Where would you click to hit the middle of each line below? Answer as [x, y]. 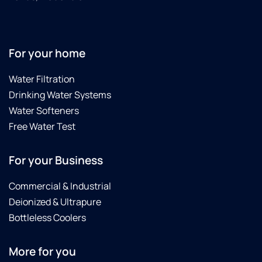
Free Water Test [42, 126]
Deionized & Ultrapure [55, 201]
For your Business [56, 160]
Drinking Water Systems [60, 94]
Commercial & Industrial [60, 186]
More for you [42, 251]
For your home [47, 53]
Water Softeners [44, 110]
